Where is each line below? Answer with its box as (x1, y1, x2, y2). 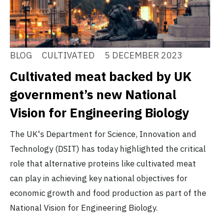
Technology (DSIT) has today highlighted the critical (10, 143, 206, 155)
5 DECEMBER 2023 (105, 50, 183, 61)
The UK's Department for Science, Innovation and (10, 129, 196, 140)
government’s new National (10, 86, 176, 103)
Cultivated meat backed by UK (10, 68, 192, 85)
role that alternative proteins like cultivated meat (10, 158, 196, 169)
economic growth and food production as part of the (10, 188, 206, 199)
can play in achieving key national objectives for (10, 173, 188, 184)
